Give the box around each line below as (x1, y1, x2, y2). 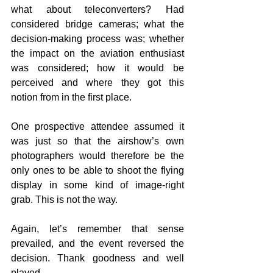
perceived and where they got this (11, 77, 184, 88)
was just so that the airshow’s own (11, 136, 184, 147)
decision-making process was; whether (11, 34, 184, 44)
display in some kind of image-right (11, 180, 184, 191)
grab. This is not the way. (11, 194, 118, 205)
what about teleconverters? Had (11, 4, 184, 15)
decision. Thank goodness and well (11, 253, 184, 264)
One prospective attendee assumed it (11, 121, 184, 132)
